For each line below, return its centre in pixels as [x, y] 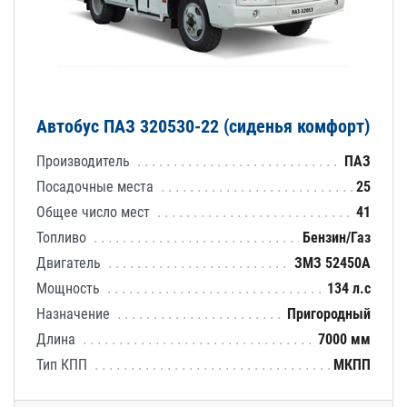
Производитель [85, 161]
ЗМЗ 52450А [333, 263]
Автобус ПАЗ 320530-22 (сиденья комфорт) [203, 126]
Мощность [70, 288]
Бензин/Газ [337, 237]
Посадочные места [97, 186]
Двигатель [70, 263]
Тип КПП [64, 364]
